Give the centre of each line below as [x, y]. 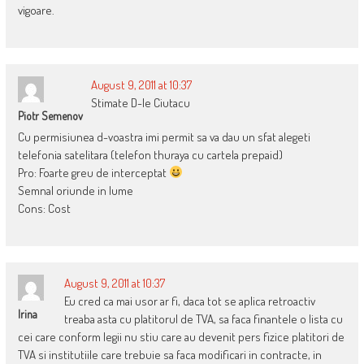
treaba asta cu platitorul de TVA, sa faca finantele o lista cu [203, 318]
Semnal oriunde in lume [75, 190]
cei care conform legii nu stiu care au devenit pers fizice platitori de [181, 336]
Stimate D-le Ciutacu [140, 102]
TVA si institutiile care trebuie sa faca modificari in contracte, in [169, 354]
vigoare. [36, 10]
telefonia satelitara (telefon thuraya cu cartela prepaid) [150, 154]
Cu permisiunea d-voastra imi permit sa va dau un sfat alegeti [164, 136]
